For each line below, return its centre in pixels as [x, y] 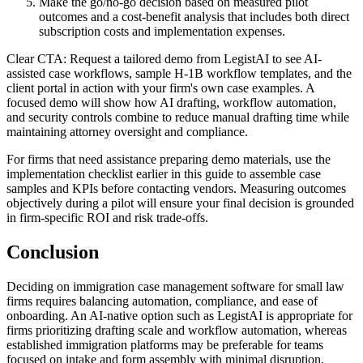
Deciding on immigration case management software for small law [175, 286]
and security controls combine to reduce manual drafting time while [178, 117]
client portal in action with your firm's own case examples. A [160, 88]
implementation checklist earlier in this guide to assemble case [164, 173]
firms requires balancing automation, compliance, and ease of [162, 301]
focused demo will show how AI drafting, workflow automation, [171, 102]
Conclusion [53, 252]
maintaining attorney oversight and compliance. [127, 131]
